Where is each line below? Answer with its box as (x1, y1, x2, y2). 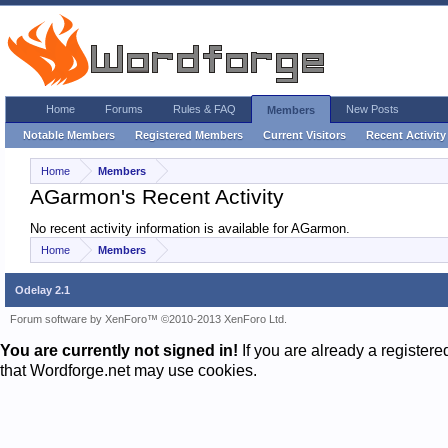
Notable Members (23, 129, 115, 141)
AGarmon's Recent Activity (30, 185, 284, 209)
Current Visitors (263, 129, 346, 141)
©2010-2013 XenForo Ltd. (161, 313, 287, 325)
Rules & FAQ (173, 103, 236, 115)
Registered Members (135, 129, 243, 141)
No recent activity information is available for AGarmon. (30, 221, 350, 236)
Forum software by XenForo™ (10, 313, 161, 325)
